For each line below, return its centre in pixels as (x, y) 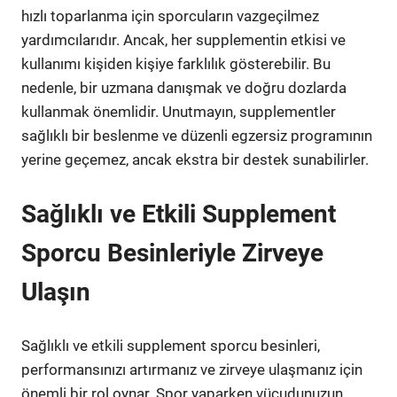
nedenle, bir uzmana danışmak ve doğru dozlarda (184, 88)
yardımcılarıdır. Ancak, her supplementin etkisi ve (183, 40)
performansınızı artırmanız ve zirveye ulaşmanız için (192, 370)
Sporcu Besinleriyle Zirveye (172, 253)
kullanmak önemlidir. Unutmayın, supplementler (179, 112)
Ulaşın (56, 292)
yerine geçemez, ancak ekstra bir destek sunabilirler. (195, 160)
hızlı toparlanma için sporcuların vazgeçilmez (170, 16)
